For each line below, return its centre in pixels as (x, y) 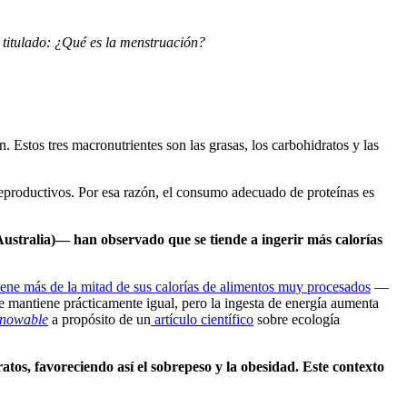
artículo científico (202, 319)
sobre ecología (297, 319)
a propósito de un (99, 319)
